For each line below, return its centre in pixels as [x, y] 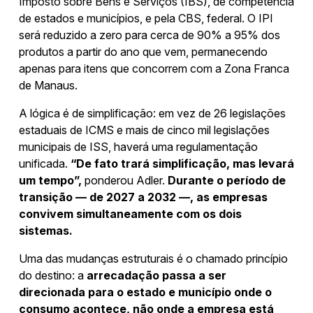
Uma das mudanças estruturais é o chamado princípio [153, 258]
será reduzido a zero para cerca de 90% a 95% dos [150, 35]
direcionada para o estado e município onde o [145, 292]
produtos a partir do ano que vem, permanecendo [143, 51]
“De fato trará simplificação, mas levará [182, 163]
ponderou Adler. [125, 180]
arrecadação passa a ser [155, 275]
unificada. [45, 163]
